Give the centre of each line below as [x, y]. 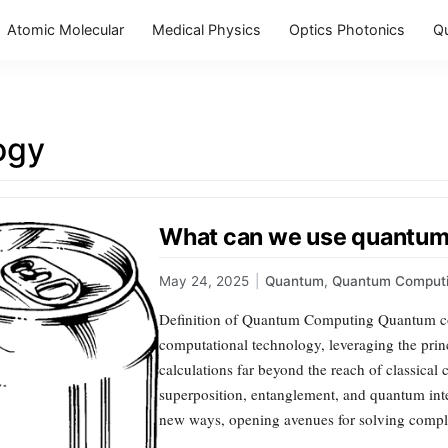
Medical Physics [206, 29]
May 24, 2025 [204, 281]
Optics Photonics [347, 29]
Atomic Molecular [65, 29]
